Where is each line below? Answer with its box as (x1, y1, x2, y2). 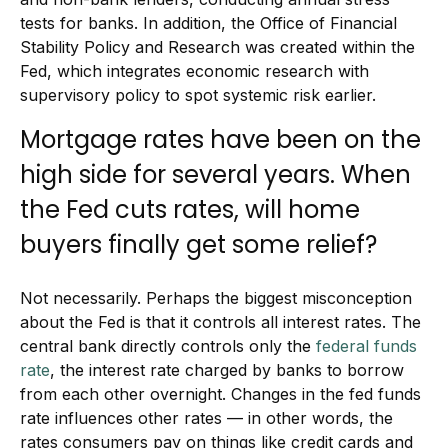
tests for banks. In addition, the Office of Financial (20, 13, 397, 33)
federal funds (316, 336, 417, 356)
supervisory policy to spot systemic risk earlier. (20, 85, 376, 105)
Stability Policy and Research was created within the (20, 37, 415, 57)
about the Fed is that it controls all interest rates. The (20, 312, 421, 332)
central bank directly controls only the (20, 336, 311, 356)
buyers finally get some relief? (20, 228, 377, 261)
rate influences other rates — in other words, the (20, 408, 393, 428)
